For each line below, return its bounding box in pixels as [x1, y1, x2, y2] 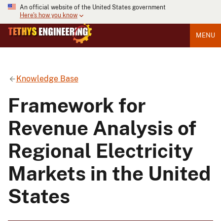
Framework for [8, 93, 146, 117]
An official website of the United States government [20, 4, 166, 11]
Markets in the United [8, 161, 211, 185]
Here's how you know [20, 12, 77, 19]
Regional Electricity [8, 139, 193, 162]
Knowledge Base [16, 74, 78, 83]
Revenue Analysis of [8, 116, 196, 140]
